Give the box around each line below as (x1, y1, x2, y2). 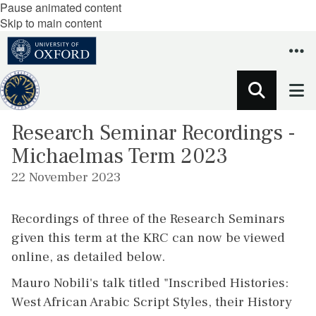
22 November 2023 (11, 169, 121, 186)
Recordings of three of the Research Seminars (11, 210, 285, 227)
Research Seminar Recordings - (11, 119, 296, 147)
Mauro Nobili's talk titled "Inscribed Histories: (11, 274, 288, 291)
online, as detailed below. (11, 248, 165, 265)
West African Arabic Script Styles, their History (11, 293, 292, 310)
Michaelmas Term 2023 (11, 142, 228, 170)
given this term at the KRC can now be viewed (11, 229, 285, 246)
